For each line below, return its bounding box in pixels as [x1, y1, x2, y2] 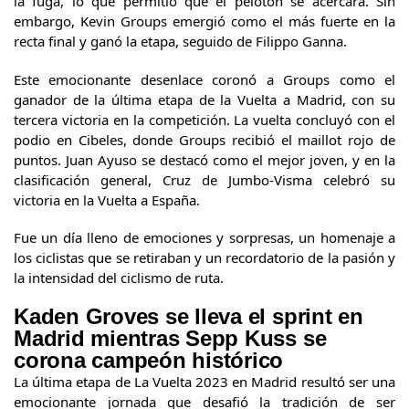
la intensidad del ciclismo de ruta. [14, 268, 224, 288]
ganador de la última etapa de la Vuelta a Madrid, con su [14, 89, 395, 109]
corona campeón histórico [14, 347, 284, 372]
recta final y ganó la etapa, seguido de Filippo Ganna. [14, 32, 347, 51]
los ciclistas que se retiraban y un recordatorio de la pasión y [14, 248, 395, 267]
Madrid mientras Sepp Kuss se [14, 325, 327, 351]
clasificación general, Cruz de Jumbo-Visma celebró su [14, 170, 395, 189]
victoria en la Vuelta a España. [14, 190, 200, 209]
